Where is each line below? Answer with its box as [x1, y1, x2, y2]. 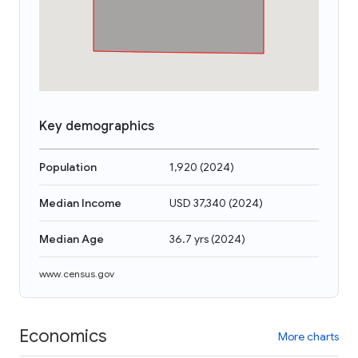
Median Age [39, 232, 104, 246]
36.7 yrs [169, 232, 209, 246]
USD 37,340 [169, 196, 226, 210]
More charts [278, 328, 339, 344]
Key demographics [39, 118, 154, 134]
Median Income [39, 196, 121, 210]
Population [39, 160, 97, 174]
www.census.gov [39, 268, 114, 280]
